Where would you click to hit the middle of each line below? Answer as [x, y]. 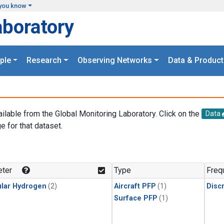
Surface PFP [136, 198]
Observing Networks [115, 60]
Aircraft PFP [135, 186]
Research [44, 60]
